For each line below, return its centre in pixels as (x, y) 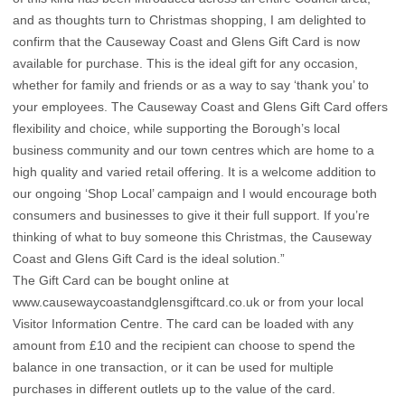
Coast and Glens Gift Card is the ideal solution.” (149, 259)
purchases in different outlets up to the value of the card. (174, 389)
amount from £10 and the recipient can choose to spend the (184, 346)
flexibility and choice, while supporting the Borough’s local (176, 129)
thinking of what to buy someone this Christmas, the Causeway (192, 237)
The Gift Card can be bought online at (121, 281)
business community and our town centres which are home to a (193, 151)
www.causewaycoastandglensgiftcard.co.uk (136, 302)
